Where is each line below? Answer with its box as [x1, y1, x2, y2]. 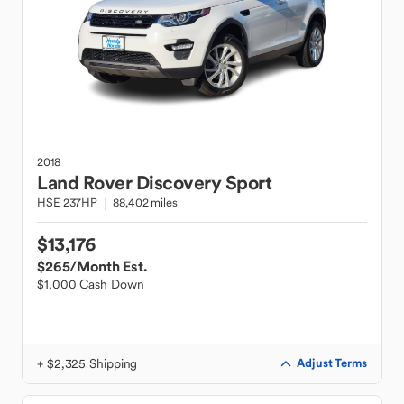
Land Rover [37, 170, 132, 195]
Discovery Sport [135, 170, 271, 195]
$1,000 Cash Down [37, 276, 144, 292]
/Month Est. [69, 257, 147, 275]
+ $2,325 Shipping [37, 355, 138, 372]
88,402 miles [113, 195, 178, 210]
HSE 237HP [37, 195, 98, 210]
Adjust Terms [297, 355, 367, 371]
